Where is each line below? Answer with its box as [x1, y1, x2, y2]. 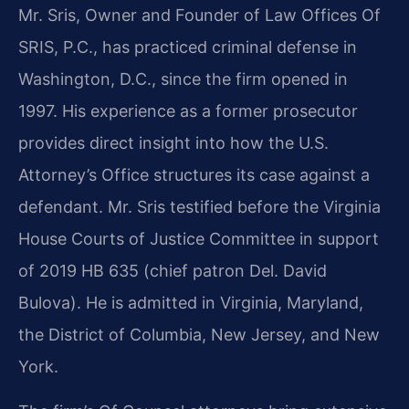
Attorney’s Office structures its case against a [18, 164, 370, 184]
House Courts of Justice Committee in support [18, 228, 379, 248]
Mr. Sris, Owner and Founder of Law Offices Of [18, 5, 381, 25]
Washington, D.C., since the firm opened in [18, 68, 348, 89]
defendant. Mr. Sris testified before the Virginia [18, 196, 381, 216]
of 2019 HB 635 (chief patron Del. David [18, 260, 327, 280]
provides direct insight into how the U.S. [18, 132, 329, 152]
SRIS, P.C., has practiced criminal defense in [18, 37, 357, 57]
